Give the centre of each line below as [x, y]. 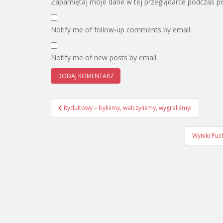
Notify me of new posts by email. [104, 57]
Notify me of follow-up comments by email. [121, 30]
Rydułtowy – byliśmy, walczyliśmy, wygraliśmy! [128, 108]
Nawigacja [82, 105]
